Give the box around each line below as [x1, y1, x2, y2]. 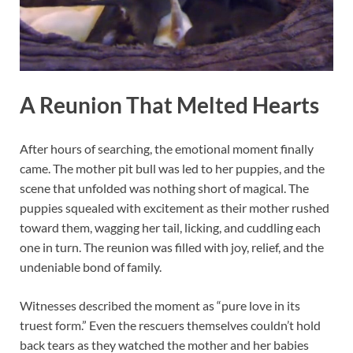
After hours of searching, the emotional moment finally [20, 141, 314, 157]
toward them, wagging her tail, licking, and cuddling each [20, 220, 321, 236]
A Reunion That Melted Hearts [20, 91, 319, 119]
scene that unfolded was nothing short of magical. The [20, 180, 309, 196]
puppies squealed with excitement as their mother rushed [20, 200, 329, 216]
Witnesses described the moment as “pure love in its [20, 298, 300, 314]
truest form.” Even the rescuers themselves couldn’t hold [20, 318, 321, 333]
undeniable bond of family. [20, 259, 162, 275]
